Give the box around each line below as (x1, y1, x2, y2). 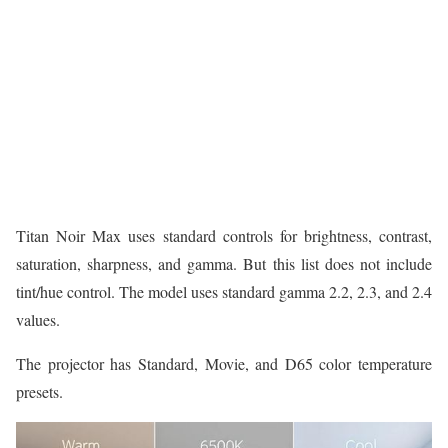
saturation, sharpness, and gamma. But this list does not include (16, 253, 432, 275)
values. (16, 309, 60, 331)
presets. (16, 381, 63, 403)
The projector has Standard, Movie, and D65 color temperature (16, 353, 432, 375)
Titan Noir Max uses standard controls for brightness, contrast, (16, 225, 432, 247)
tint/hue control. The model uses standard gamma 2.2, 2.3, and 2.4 (16, 281, 432, 303)
